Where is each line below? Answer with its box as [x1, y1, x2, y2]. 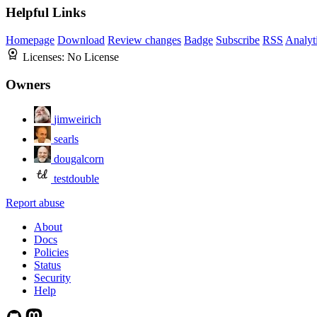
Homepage [6, 34, 54, 47]
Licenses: [23, 51, 67, 64]
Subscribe [216, 34, 260, 47]
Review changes [108, 34, 181, 47]
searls [54, 132, 79, 145]
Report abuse [6, 196, 64, 209]
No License [67, 51, 119, 64]
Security [34, 271, 71, 284]
